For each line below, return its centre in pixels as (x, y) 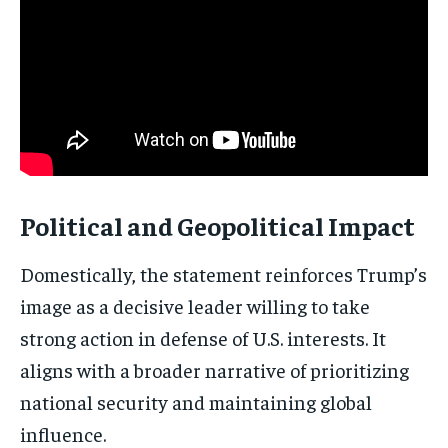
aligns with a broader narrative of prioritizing (214, 370)
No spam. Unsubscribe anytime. (224, 56)
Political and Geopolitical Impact (217, 226)
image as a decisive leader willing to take (195, 306)
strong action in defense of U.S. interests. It (203, 338)
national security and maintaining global (196, 402)
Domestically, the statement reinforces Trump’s (223, 274)
